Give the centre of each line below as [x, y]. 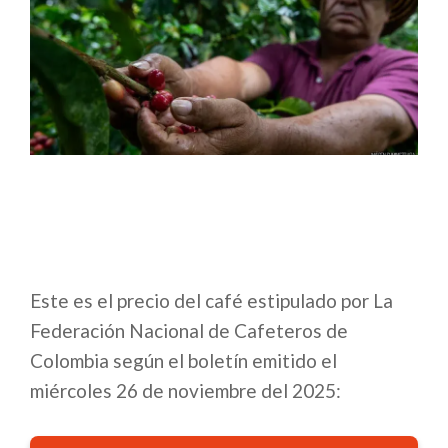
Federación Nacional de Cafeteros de [189, 331]
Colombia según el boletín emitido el [183, 361]
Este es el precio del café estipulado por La [211, 301]
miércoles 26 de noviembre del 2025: [185, 391]
